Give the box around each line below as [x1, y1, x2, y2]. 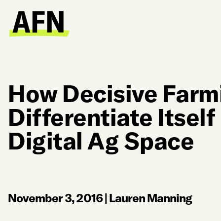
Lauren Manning [109, 190, 192, 205]
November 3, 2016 [8, 190, 103, 205]
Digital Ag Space [8, 126, 194, 155]
